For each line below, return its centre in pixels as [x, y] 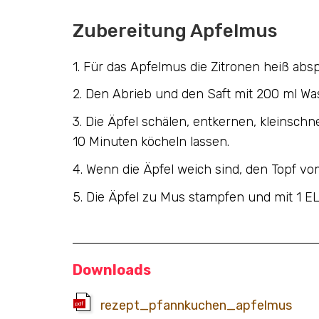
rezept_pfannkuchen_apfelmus [196, 305]
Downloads [112, 270]
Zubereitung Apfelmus [175, 31]
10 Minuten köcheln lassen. [151, 142]
